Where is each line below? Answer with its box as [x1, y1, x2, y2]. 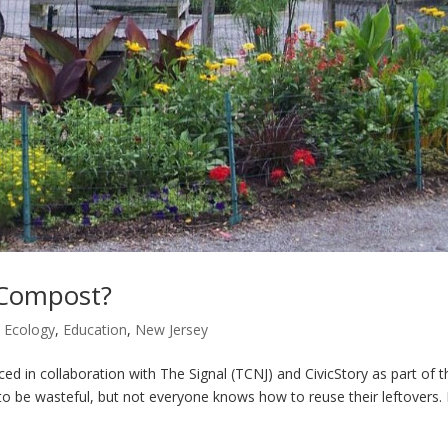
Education [63, 319, 127, 339]
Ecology [4, 319, 55, 339]
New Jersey [135, 319, 208, 339]
